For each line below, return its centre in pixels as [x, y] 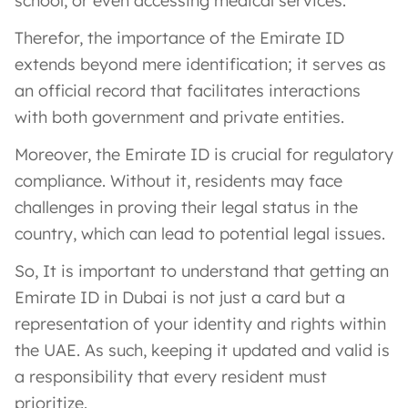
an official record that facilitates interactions [188, 90]
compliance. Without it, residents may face [178, 180]
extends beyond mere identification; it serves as [200, 64]
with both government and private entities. [179, 117]
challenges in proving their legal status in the [186, 207]
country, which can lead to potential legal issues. [200, 233]
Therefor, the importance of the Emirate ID [179, 37]
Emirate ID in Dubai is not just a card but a [180, 297]
